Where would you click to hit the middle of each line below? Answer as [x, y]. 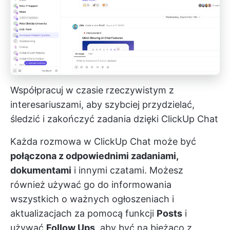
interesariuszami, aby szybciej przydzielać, [102, 105]
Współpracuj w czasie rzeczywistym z [92, 90]
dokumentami [41, 170]
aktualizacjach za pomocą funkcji [83, 214]
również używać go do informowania [91, 185]
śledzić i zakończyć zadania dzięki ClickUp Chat [114, 119]
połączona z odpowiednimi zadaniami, [94, 156]
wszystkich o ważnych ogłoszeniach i [92, 199]
